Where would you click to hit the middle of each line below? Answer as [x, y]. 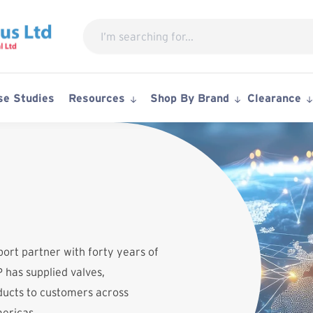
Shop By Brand [190, 98]
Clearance [274, 98]
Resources [97, 98]
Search [101, 26]
